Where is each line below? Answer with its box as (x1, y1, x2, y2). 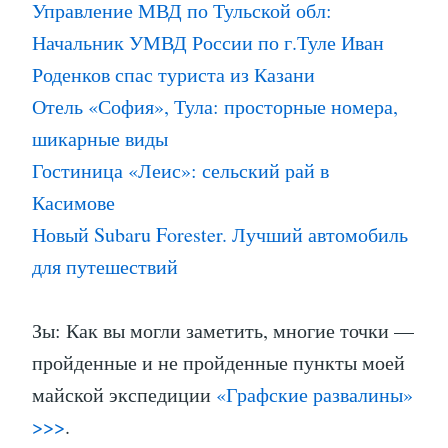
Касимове (32, 189, 115, 217)
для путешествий (32, 253, 178, 281)
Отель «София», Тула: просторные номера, (32, 93, 398, 121)
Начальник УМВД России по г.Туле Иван (32, 29, 384, 57)
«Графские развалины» (216, 381, 413, 409)
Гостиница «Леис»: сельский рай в (32, 157, 329, 185)
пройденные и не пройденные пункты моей (32, 349, 405, 377)
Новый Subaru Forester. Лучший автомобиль (32, 221, 408, 249)
